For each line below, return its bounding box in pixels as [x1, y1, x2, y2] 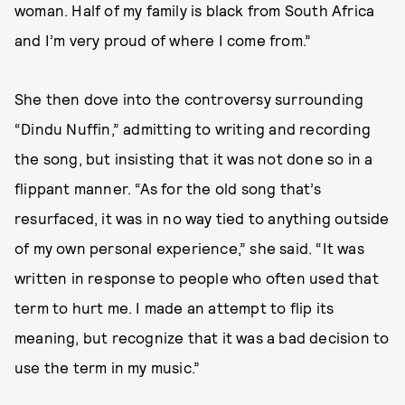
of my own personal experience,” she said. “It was [14, 239, 364, 257]
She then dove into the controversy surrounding [14, 89, 364, 108]
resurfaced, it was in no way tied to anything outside [14, 209, 390, 227]
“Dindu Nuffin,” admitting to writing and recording [14, 119, 372, 137]
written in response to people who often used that [14, 268, 379, 287]
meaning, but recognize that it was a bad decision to [14, 328, 390, 346]
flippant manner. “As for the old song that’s [14, 179, 321, 197]
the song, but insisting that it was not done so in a [14, 149, 373, 167]
